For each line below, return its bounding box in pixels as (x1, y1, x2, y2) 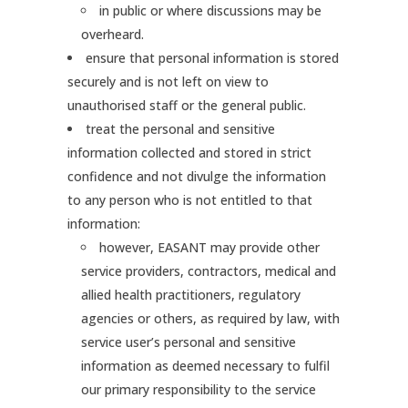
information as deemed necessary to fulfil (81, 357, 330, 374)
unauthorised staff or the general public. (67, 97, 306, 114)
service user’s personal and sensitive (81, 333, 296, 351)
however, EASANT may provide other (99, 239, 320, 256)
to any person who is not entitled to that (67, 191, 312, 209)
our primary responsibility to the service (81, 381, 316, 398)
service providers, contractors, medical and (81, 262, 336, 280)
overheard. (81, 25, 144, 43)
